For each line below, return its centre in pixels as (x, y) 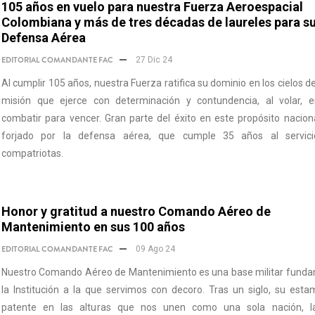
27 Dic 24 (153, 60)
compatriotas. (32, 153)
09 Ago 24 (154, 249)
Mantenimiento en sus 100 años (93, 227)
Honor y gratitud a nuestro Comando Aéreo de (136, 211)
